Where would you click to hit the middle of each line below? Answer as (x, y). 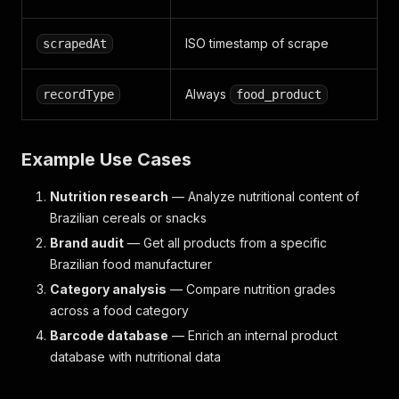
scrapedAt (75, 44)
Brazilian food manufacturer (131, 264)
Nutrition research (109, 196)
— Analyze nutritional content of (264, 196)
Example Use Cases (106, 159)
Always (208, 94)
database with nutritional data (135, 357)
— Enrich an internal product (253, 335)
